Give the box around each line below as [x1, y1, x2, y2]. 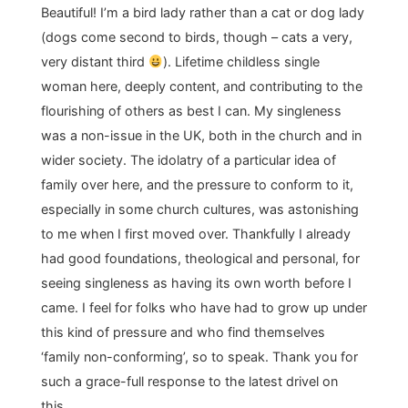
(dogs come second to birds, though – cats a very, [40, 29, 352, 46]
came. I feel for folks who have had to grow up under [40, 300, 367, 316]
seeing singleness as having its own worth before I [40, 275, 352, 291]
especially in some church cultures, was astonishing [40, 201, 359, 218]
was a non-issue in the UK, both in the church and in [40, 127, 362, 144]
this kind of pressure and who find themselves [40, 324, 325, 341]
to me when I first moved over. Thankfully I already [40, 226, 351, 242]
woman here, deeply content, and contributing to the [40, 78, 362, 95]
